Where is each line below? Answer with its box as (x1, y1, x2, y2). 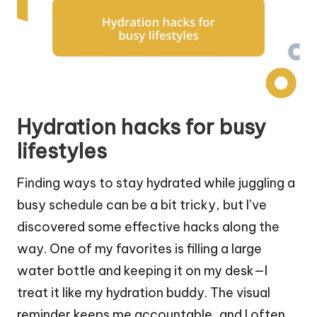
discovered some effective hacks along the (17, 218, 279, 235)
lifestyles (17, 137, 107, 164)
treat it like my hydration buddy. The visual (17, 284, 270, 301)
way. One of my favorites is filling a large (17, 240, 262, 257)
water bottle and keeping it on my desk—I (17, 262, 267, 279)
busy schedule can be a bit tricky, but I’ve (17, 196, 267, 213)
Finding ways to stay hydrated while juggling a (17, 174, 295, 191)
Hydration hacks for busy (17, 113, 266, 140)
